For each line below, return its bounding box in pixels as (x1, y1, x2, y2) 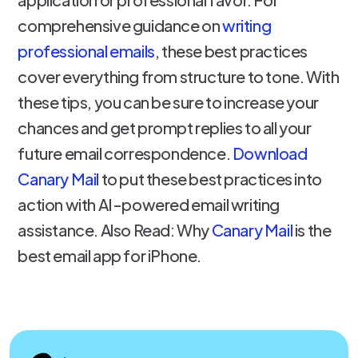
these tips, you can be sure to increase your (18, 92, 319, 112)
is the (292, 220, 332, 240)
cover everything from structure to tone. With (18, 66, 340, 86)
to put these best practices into (99, 169, 322, 189)
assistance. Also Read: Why (18, 220, 212, 240)
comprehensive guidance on (18, 15, 223, 35)
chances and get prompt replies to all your (18, 117, 312, 137)
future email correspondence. (18, 143, 233, 163)
